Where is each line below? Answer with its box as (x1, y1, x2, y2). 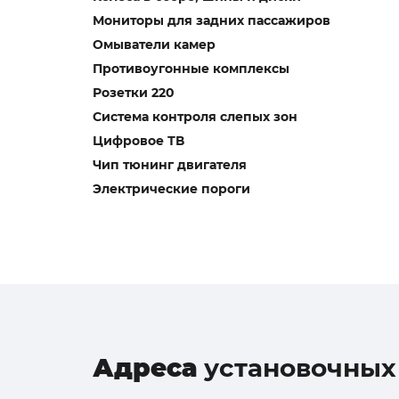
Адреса (93, 353, 204, 383)
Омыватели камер (93, 37, 216, 53)
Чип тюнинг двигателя (93, 157, 247, 173)
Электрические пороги (93, 181, 250, 197)
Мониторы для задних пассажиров (93, 12, 330, 28)
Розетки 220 (93, 85, 175, 101)
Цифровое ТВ (93, 133, 184, 149)
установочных (204, 353, 396, 383)
